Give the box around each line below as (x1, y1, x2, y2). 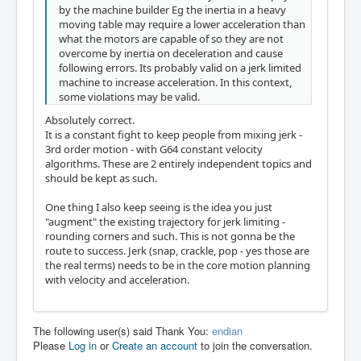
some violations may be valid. (59, 89, 200, 104)
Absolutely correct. (45, 112, 137, 127)
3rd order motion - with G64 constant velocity (45, 141, 263, 156)
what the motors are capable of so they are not (59, 31, 284, 46)
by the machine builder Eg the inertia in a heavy (59, 2, 286, 17)
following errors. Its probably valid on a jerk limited (59, 60, 301, 75)
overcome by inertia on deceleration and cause (59, 45, 283, 60)
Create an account (112, 337, 197, 353)
